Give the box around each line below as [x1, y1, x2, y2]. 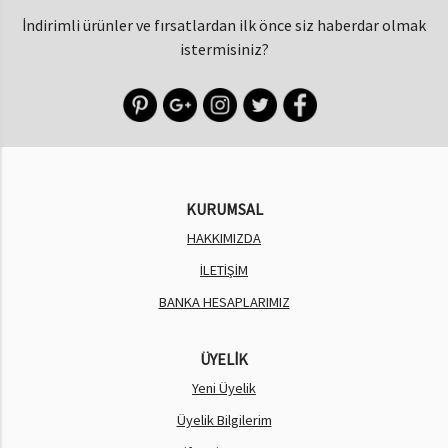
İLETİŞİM [200, 261, 248, 279]
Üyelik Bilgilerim [176, 411, 272, 429]
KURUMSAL [185, 199, 263, 219]
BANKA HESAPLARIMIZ [158, 293, 290, 311]
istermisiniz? [179, 39, 269, 59]
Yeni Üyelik [192, 379, 256, 397]
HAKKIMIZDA [187, 229, 261, 247]
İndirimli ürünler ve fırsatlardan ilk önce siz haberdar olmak [22, 15, 426, 35]
